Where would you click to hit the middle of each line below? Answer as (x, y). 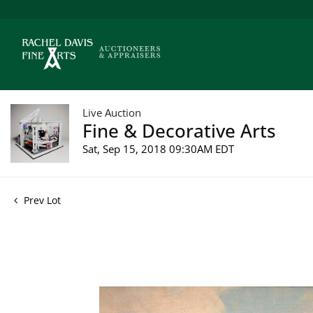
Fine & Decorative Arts (179, 130)
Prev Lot (41, 200)
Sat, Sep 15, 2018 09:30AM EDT (158, 148)
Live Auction (112, 112)
